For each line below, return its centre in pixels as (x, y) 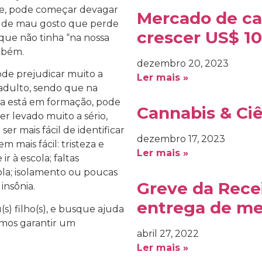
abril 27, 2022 (168, 234)
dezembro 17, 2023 (181, 139)
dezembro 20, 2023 (183, 63)
